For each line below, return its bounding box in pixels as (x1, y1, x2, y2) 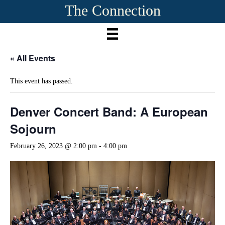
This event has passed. (10, 77, 73, 85)
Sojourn (10, 120, 56, 137)
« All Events (10, 52, 55, 64)
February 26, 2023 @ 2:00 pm (10, 142, 97, 150)
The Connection (64, 2, 161, 19)
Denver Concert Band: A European (10, 102, 208, 120)
